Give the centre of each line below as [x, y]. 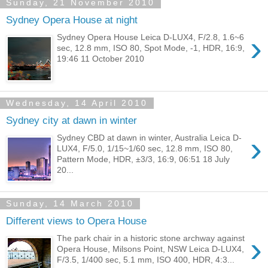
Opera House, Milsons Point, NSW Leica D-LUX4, [151, 249]
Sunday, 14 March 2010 [70, 204]
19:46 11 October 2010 [101, 58]
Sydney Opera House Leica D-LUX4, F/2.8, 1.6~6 [151, 37]
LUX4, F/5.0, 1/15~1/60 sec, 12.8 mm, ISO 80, [145, 148]
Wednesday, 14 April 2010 [77, 103]
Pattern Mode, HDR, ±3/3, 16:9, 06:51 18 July [144, 159]
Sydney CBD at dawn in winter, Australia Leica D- [150, 137]
